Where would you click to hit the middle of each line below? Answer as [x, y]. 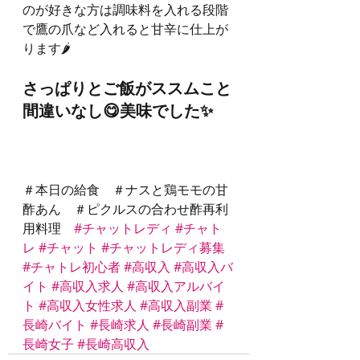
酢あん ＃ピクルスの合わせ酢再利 [125, 209]
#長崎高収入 [113, 344]
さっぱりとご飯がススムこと [127, 89]
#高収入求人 [88, 286]
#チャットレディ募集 [163, 248]
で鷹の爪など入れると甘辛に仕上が [125, 29]
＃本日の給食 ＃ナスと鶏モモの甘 [125, 190]
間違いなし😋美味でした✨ [118, 111]
